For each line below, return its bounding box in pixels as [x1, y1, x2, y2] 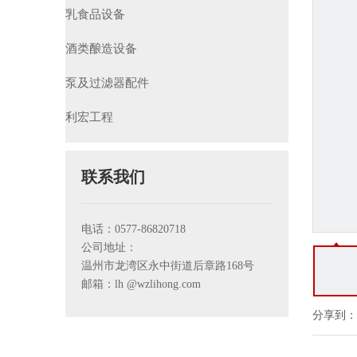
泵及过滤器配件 [65, 76, 149, 89]
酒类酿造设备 [65, 42, 137, 55]
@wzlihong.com [127, 278, 201, 290]
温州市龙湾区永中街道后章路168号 [81, 260, 254, 272]
